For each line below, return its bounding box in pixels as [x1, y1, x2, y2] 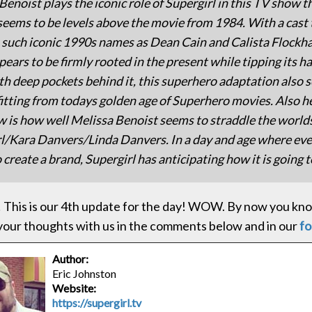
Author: [52, 252, 88, 265]
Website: [52, 281, 96, 295]
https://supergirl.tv [52, 296, 141, 309]
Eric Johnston [52, 267, 116, 280]
